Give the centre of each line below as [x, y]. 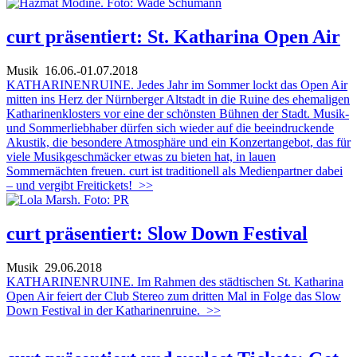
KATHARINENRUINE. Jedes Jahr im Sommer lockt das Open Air [177, 85]
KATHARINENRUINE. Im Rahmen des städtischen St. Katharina [175, 281]
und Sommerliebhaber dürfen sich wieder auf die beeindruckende [170, 128]
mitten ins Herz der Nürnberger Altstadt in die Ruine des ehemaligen [178, 99]
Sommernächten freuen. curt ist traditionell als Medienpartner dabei [175, 171]
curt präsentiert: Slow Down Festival [157, 233]
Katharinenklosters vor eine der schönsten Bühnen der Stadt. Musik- [178, 114]
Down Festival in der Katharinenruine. [103, 310]
